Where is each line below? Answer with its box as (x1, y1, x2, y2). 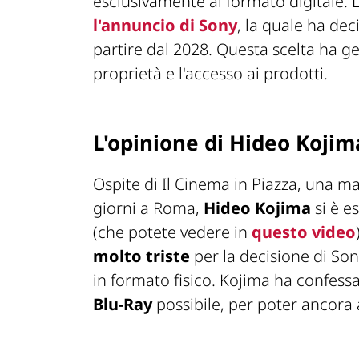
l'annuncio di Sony (93, 14, 237, 37)
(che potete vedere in (93, 220, 252, 243)
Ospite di (93, 172, 162, 195)
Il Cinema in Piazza (162, 172, 297, 195)
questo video (252, 220, 356, 243)
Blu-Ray (93, 292, 152, 315)
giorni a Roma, (93, 196, 204, 219)
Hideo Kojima (204, 196, 311, 219)
